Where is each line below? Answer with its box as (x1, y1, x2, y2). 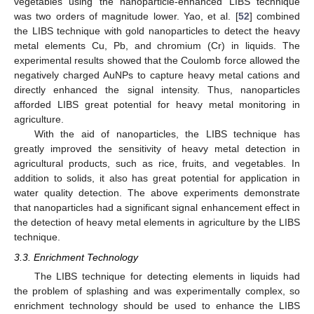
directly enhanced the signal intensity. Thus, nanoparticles (14, 84, 300, 96)
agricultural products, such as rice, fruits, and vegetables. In (14, 158, 300, 170)
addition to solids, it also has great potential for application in (14, 172, 300, 184)
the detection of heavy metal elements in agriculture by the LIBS (14, 217, 300, 228)
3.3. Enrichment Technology (14, 251, 138, 263)
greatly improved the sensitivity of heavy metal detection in (14, 143, 300, 155)
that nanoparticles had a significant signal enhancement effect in (14, 202, 300, 214)
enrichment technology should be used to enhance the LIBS (14, 299, 300, 311)
